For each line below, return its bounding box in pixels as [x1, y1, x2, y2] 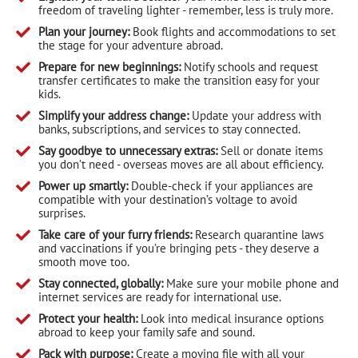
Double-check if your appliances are [127, 177, 313, 193]
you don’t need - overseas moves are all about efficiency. [38, 156, 324, 172]
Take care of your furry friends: [38, 226, 192, 242]
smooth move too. [38, 253, 129, 269]
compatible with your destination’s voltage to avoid [38, 191, 297, 207]
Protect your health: [38, 310, 137, 326]
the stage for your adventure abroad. [38, 37, 223, 53]
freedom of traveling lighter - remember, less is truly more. [38, 2, 333, 18]
